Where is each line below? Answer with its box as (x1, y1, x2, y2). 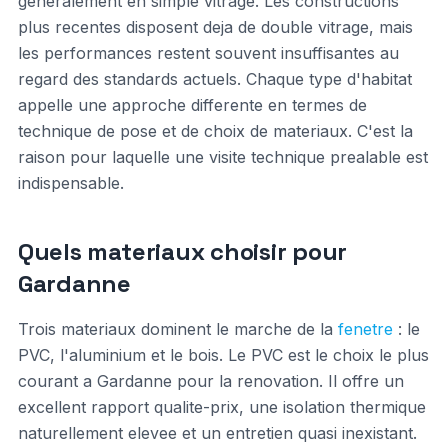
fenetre (337, 319, 393, 339)
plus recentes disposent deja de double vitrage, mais (17, 17, 413, 37)
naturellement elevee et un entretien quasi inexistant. (17, 423, 417, 443)
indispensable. (17, 173, 124, 193)
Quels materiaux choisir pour (17, 236, 348, 267)
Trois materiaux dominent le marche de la (17, 319, 338, 339)
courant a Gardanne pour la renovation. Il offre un (17, 371, 404, 391)
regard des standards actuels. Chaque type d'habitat (17, 69, 412, 89)
